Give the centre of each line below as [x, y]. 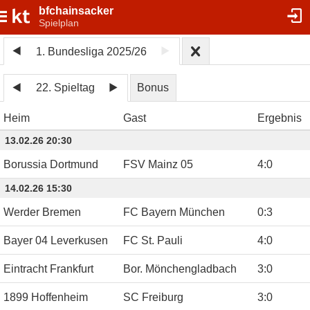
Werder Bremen [42, 212]
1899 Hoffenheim [46, 297]
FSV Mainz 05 [158, 164]
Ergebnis [280, 118]
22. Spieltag [66, 88]
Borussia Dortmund [51, 164]
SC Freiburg [153, 297]
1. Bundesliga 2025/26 [92, 51]
